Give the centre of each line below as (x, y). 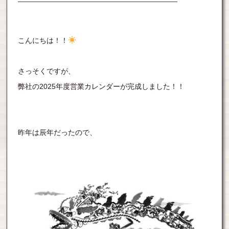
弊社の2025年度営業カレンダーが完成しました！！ (101, 86)
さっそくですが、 (47, 71)
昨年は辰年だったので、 (58, 132)
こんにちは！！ (43, 40)
